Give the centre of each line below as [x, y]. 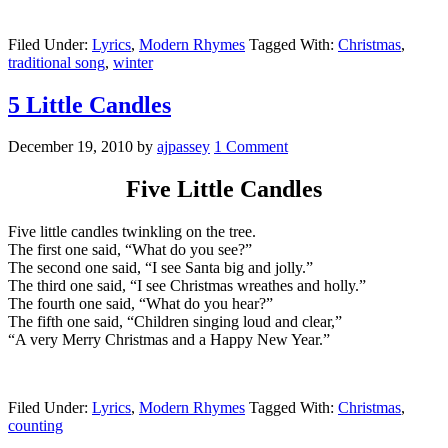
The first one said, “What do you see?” [130, 250]
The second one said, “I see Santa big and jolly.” [160, 268]
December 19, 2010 [70, 147]
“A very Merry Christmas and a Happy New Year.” [169, 340]
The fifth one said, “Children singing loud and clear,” [175, 322]
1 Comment [251, 147]
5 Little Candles [89, 104]
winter [133, 62]
